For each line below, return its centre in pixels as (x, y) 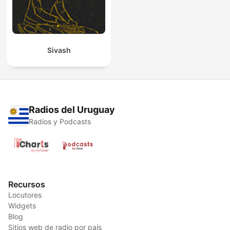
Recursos (27, 185)
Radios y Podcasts (60, 122)
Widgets (22, 206)
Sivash (59, 50)
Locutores (25, 195)
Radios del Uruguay (72, 110)
